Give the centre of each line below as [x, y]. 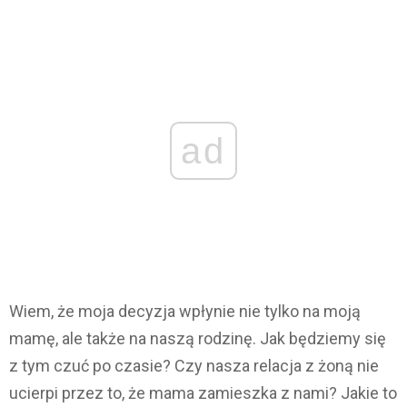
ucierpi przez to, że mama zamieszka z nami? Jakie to [203, 393]
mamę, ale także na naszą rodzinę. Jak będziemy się [198, 339]
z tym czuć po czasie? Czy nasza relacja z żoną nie [194, 366]
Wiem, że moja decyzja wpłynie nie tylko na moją [185, 312]
